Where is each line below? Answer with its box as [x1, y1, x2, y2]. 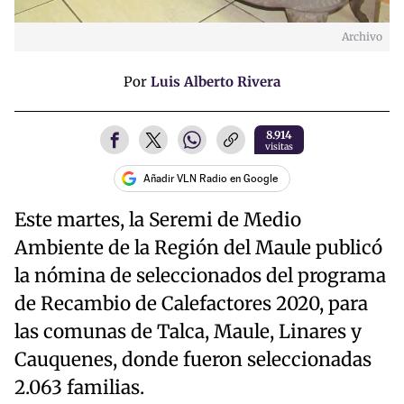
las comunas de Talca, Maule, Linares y [14, 319, 362, 344]
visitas [265, 140, 293, 152]
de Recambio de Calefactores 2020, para [14, 291, 368, 316]
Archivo [342, 29, 382, 43]
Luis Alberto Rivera [151, 73, 280, 91]
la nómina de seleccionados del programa [14, 263, 386, 288]
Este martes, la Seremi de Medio [14, 207, 301, 232]
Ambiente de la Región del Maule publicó [14, 235, 382, 260]
